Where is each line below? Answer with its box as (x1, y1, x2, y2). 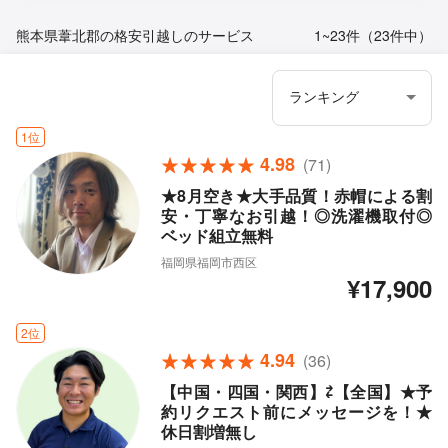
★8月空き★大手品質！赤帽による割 (160, 184, 432, 208)
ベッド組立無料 (160, 224, 273, 248)
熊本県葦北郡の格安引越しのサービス (16, 25, 254, 46)
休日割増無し (160, 420, 257, 444)
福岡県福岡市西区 (160, 253, 257, 271)
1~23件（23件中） (314, 25, 432, 46)
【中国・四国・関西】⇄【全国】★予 (160, 380, 432, 404)
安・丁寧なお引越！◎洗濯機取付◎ (160, 204, 432, 228)
